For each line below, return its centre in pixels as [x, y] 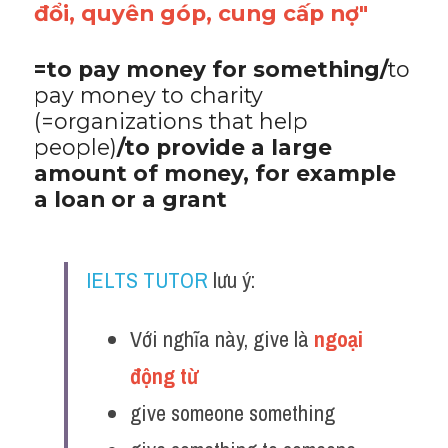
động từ [166, 376]
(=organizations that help [171, 121]
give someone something [232, 413]
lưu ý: [231, 280]
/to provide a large [224, 147]
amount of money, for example [215, 173]
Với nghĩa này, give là [222, 339]
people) [75, 147]
